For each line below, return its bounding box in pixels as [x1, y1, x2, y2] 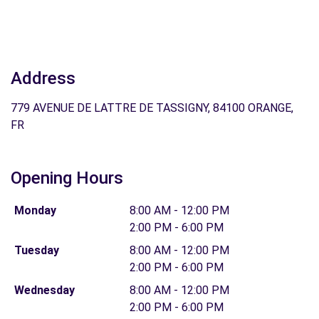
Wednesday [14, 283, 75, 297]
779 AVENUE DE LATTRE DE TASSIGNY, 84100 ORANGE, [11, 101, 293, 115]
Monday [14, 204, 56, 217]
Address [11, 68, 75, 88]
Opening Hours [11, 168, 123, 188]
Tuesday [14, 244, 59, 257]
